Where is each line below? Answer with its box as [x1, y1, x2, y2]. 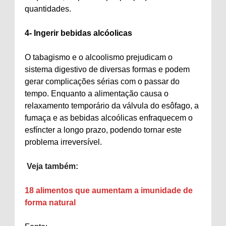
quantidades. [25, 5, 71, 13]
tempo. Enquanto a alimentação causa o [25, 89, 168, 98]
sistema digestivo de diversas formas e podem [25, 65, 190, 74]
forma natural [25, 198, 76, 207]
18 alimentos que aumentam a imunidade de [25, 186, 193, 195]
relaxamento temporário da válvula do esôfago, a [25, 101, 199, 110]
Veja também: [27, 162, 78, 171]
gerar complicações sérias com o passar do [25, 77, 180, 86]
